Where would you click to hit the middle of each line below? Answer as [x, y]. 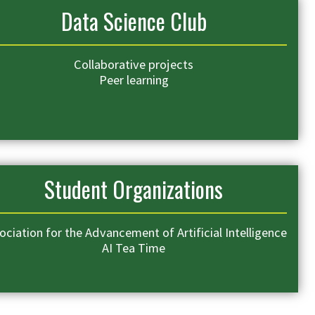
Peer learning [134, 79]
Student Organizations [134, 188]
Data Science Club [134, 20]
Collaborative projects [134, 64]
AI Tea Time [134, 247]
